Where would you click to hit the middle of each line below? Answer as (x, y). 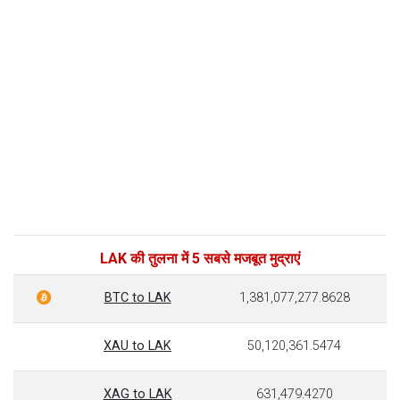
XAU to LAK (137, 346)
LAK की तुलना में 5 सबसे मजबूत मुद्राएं (200, 258)
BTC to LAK (137, 298)
